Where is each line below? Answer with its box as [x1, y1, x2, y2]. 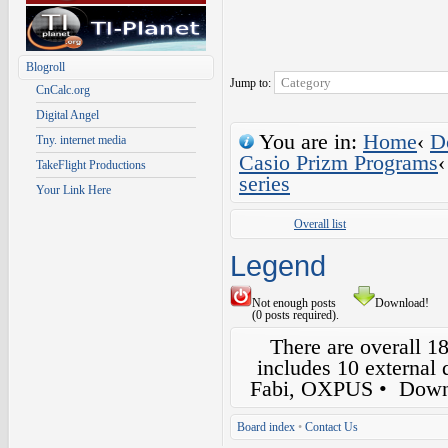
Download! [375, 296, 429, 310]
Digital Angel [36, 108, 99, 122]
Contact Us [305, 420, 358, 434]
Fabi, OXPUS [249, 376, 373, 401]
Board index [237, 420, 295, 434]
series [239, 171, 290, 196]
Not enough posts [252, 296, 336, 310]
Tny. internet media [36, 133, 126, 147]
